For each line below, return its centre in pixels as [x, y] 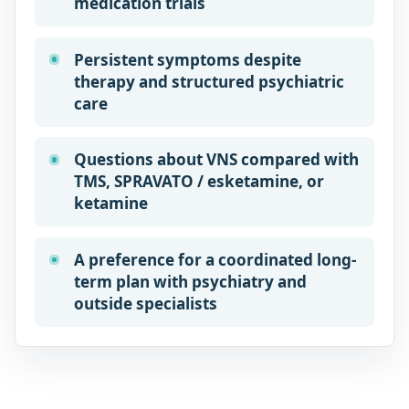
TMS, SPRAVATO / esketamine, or [199, 182]
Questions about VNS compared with [216, 160]
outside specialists [145, 304]
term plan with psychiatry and [190, 282]
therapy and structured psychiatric [209, 81]
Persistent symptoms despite [187, 59]
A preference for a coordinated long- [215, 260]
